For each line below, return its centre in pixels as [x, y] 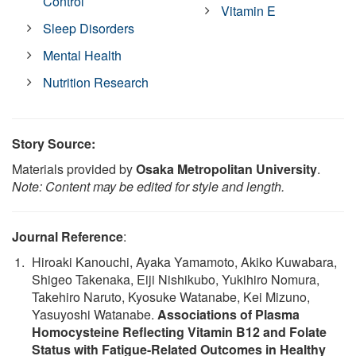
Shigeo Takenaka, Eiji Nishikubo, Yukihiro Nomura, [176, 280]
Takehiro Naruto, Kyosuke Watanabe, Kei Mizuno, [171, 297]
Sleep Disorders [89, 29]
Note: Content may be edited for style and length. [148, 187]
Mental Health [83, 56]
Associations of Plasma [228, 315]
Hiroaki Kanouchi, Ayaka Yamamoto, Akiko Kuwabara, [184, 262]
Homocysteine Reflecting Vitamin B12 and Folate [179, 332]
